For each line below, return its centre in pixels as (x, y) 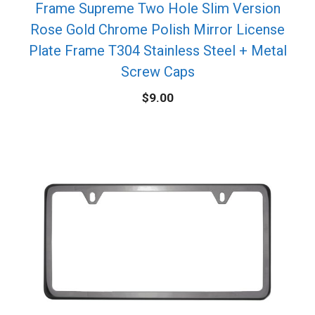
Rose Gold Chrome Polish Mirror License (157, 29)
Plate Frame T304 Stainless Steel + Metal (157, 50)
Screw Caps (157, 71)
